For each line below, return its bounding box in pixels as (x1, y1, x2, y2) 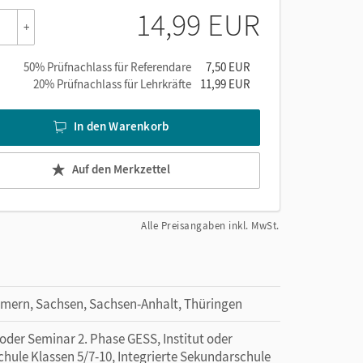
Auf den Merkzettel (72, 161, 170, 177)
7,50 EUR (206, 58, 250, 75)
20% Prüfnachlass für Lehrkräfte (33, 75, 191, 92)
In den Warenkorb (74, 118, 169, 135)
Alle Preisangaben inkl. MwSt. (141, 218, 280, 233)
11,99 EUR (200, 75, 250, 92)
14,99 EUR (136, 5, 260, 44)
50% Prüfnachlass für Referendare (23, 58, 191, 75)
